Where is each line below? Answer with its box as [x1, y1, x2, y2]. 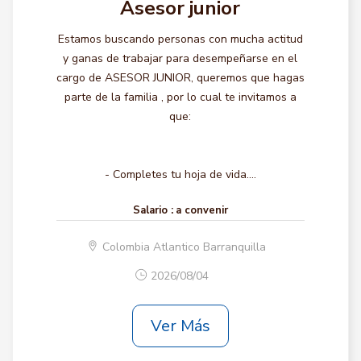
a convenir [175, 203, 228, 218]
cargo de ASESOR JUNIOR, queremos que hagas [56, 70, 305, 85]
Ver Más [150, 314, 210, 337]
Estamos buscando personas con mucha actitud [57, 31, 303, 47]
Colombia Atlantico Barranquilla [102, 239, 266, 255]
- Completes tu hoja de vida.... [104, 167, 256, 182]
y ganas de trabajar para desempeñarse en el [63, 51, 298, 66]
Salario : [132, 203, 173, 218]
